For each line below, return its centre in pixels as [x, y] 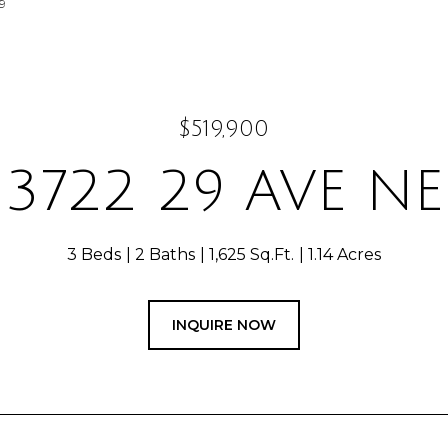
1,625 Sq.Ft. [251, 254]
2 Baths [165, 254]
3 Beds [94, 254]
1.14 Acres [344, 254]
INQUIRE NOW [224, 325]
